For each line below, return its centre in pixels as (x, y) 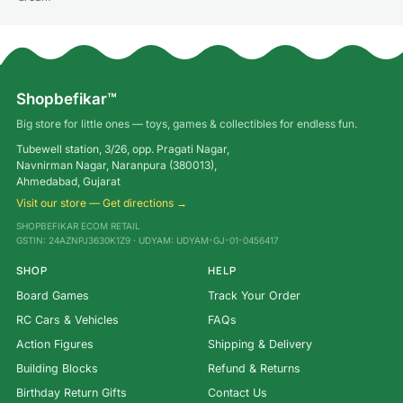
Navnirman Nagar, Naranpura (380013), (116, 166)
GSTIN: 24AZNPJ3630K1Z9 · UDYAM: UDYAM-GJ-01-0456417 (148, 241)
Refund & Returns (254, 369)
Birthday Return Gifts (72, 393)
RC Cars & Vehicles (67, 320)
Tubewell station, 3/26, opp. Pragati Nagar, (123, 149)
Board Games (53, 296)
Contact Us (237, 393)
